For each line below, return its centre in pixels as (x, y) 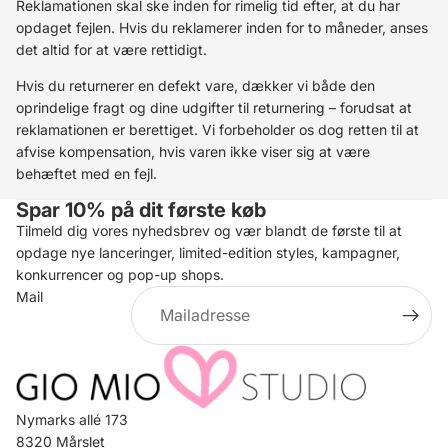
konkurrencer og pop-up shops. (120, 274)
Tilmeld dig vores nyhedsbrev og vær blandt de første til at (209, 230)
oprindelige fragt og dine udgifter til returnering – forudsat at (214, 107)
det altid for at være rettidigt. (111, 49)
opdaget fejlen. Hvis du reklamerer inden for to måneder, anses (222, 27)
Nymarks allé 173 (72, 419)
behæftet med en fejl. (86, 173)
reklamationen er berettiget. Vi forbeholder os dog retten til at (217, 129)
